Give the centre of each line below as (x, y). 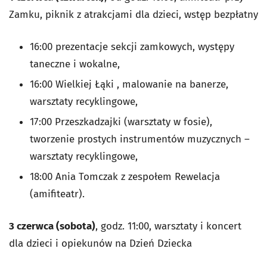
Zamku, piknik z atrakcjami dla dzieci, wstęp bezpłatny (133, 15)
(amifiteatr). (57, 194)
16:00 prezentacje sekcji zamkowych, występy (132, 47)
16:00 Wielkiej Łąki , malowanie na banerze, (129, 84)
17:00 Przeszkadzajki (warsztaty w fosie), (121, 122)
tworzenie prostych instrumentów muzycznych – (140, 139)
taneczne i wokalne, (75, 64)
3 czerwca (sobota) (52, 226)
